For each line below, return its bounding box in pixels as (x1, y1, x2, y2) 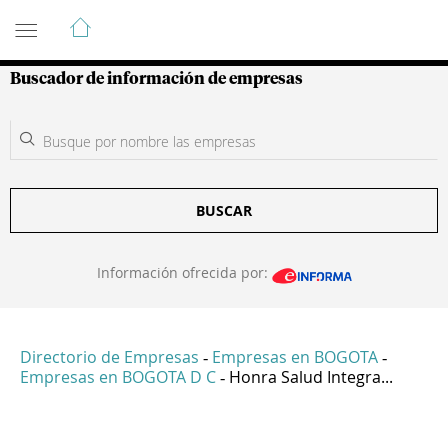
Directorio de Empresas (20, 346, 199, 369)
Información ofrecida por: (96, 263, 272, 282)
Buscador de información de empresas (10, 71, 303, 87)
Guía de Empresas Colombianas (10, 7, 369, 31)
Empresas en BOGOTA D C (20, 366, 216, 389)
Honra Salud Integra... (229, 366, 393, 389)
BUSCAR (196, 201, 252, 220)
